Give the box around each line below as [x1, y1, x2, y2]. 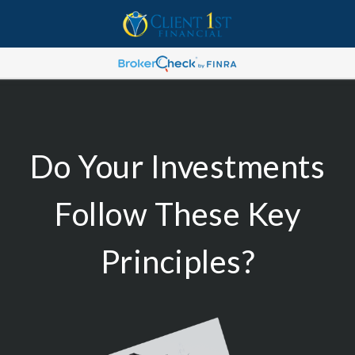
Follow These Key [55, 195, 300, 233]
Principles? [100, 242, 255, 281]
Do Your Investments [29, 147, 326, 185]
